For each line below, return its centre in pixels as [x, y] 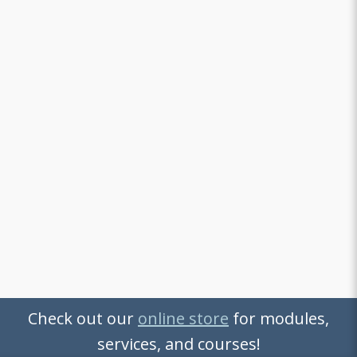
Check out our [83, 318]
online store [183, 318]
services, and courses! [178, 344]
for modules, [279, 318]
